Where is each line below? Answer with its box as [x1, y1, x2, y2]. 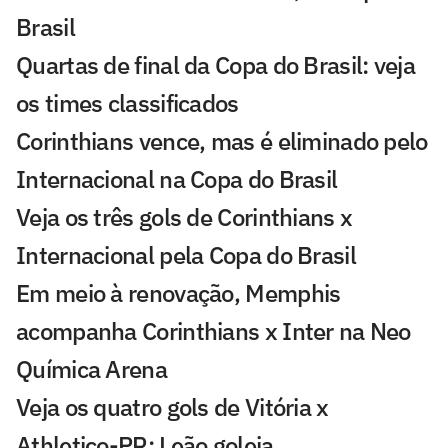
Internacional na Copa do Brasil [16, 163, 338, 196]
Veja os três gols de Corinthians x [16, 201, 353, 234]
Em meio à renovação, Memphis [16, 277, 341, 310]
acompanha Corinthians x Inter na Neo [16, 315, 411, 348]
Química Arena [16, 353, 167, 386]
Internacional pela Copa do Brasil [16, 239, 356, 272]
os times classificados [16, 87, 239, 120]
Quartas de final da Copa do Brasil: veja [16, 49, 415, 82]
